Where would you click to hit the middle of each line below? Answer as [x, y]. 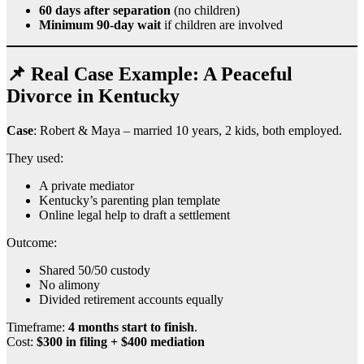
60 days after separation [105, 10]
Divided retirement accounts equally [131, 299]
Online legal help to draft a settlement [134, 214]
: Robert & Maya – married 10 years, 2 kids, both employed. [188, 130]
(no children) [205, 10]
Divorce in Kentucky [93, 95]
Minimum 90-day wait [100, 24]
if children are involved [222, 24]
